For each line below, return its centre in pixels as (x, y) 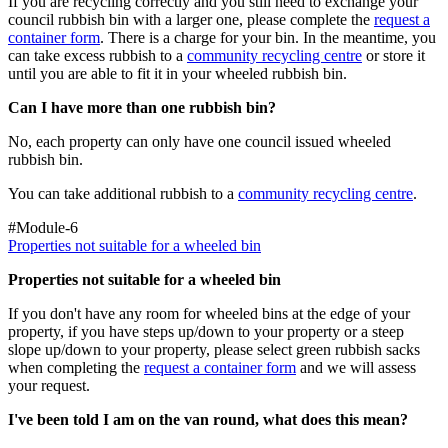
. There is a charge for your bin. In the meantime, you (268, 37)
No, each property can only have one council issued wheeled (199, 141)
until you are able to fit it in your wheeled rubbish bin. (177, 73)
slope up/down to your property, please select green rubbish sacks (214, 349)
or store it (393, 55)
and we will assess (356, 367)
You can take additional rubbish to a (123, 193)
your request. (49, 385)
